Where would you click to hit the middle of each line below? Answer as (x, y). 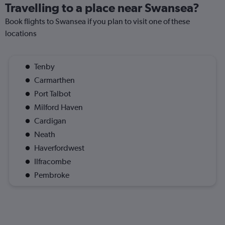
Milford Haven (59, 107)
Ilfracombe (52, 161)
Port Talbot (52, 94)
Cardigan (50, 121)
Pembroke (52, 175)
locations (21, 33)
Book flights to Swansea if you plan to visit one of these (97, 21)
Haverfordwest (59, 148)
